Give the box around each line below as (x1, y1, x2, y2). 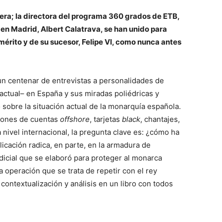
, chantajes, (140, 114, 180, 124)
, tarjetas (90, 114, 122, 124)
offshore (60, 114, 90, 124)
